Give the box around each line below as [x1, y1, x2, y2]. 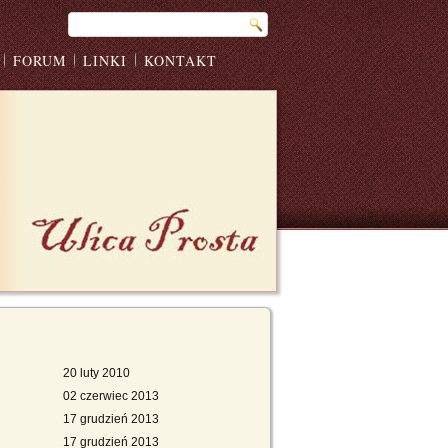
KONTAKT [144, 51, 217, 70]
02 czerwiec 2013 [63, 389, 159, 403]
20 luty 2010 [63, 366, 130, 380]
